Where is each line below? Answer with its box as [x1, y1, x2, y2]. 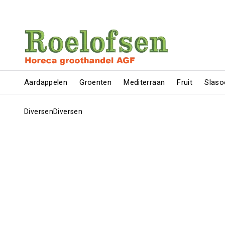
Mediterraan [124, 78, 165, 87]
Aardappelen [24, 78, 68, 87]
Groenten [79, 78, 112, 87]
